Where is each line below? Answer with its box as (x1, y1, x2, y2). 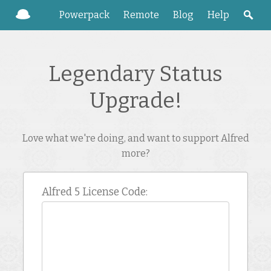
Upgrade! (89, 88, 182, 113)
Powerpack (59, 9, 109, 21)
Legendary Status (48, 61, 223, 87)
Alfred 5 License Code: (42, 186, 148, 199)
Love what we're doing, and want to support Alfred (22, 132, 249, 145)
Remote (123, 9, 159, 21)
